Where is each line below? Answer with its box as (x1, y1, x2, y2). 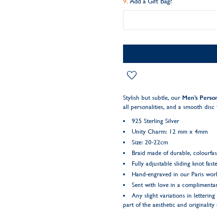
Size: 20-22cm (131, 139, 168, 146)
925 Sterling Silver (131, 117, 179, 124)
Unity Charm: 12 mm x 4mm (131, 128, 208, 135)
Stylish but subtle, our (123, 94, 182, 101)
